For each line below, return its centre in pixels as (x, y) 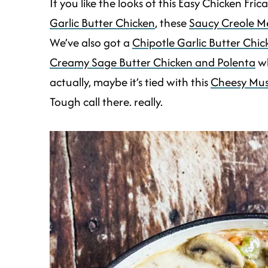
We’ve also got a (91, 42)
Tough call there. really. (106, 102)
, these (172, 23)
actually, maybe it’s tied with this (130, 82)
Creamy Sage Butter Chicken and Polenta (153, 62)
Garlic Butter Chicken (102, 23)
